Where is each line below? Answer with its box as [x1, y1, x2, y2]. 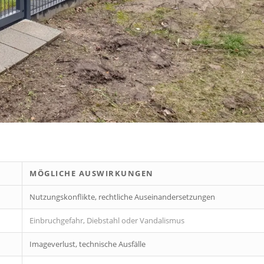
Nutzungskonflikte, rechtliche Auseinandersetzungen [29, 191, 215, 202]
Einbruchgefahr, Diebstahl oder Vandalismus [29, 214, 184, 226]
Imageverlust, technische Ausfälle [29, 238, 146, 249]
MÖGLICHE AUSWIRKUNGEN [29, 167, 154, 179]
